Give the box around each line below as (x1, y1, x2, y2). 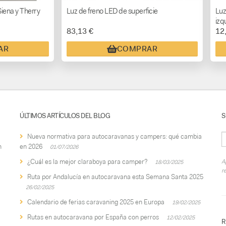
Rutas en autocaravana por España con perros (27, 213, 159, 222)
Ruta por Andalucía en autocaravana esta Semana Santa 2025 (27, 173, 203, 182)
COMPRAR (117, 44, 158, 54)
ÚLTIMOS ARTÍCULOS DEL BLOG (20, 111, 110, 121)
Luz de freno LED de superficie (66, 6, 158, 17)
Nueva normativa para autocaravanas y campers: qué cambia (27, 132, 202, 141)
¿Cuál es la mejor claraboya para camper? (27, 157, 147, 166)
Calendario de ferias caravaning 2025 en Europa (27, 198, 164, 207)
